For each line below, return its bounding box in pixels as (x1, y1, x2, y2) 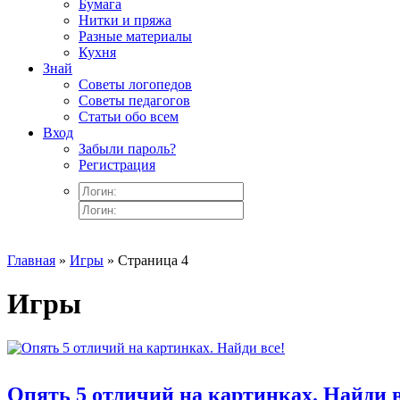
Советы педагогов (79, 93, 190, 108)
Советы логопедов (79, 77, 192, 92)
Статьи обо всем (79, 109, 179, 124)
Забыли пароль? (79, 141, 176, 156)
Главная (7, 253, 55, 268)
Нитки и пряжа (79, 12, 171, 28)
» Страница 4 (104, 253, 188, 268)
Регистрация (79, 157, 155, 172)
